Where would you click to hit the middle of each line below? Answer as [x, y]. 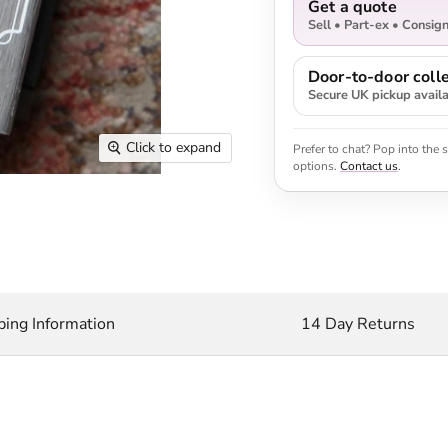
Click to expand [173, 148]
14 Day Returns [358, 323]
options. [316, 165]
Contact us [369, 165]
